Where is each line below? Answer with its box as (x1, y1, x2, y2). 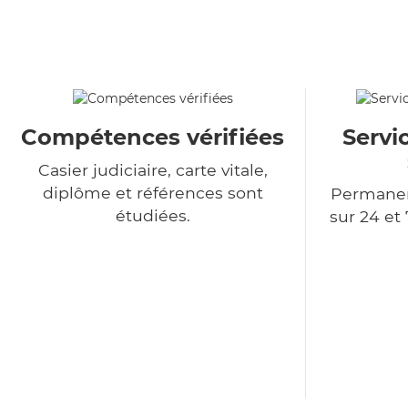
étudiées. (115, 206, 190, 226)
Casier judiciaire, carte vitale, (37, 160, 268, 180)
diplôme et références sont (42, 183, 263, 203)
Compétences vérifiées (21, 124, 284, 151)
